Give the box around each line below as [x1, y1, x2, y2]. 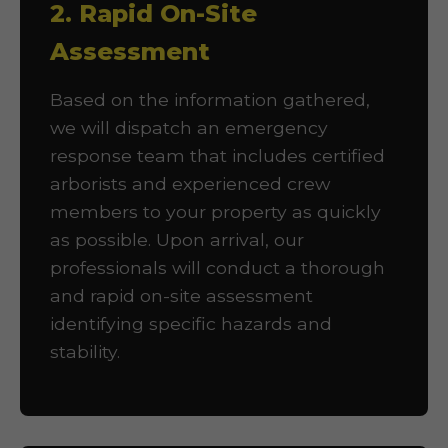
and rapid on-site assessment [50, 285, 313, 306]
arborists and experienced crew [50, 173, 330, 194]
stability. [50, 341, 120, 362]
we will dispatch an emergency [50, 117, 328, 138]
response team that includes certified [50, 145, 385, 166]
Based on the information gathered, [50, 89, 370, 110]
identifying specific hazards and [50, 313, 332, 334]
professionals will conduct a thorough [50, 257, 385, 278]
